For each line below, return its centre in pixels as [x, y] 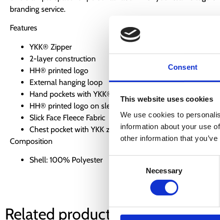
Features [24, 28]
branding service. [38, 9]
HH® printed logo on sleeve [76, 106]
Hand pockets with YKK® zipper [82, 94]
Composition [31, 141]
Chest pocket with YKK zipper [78, 129]
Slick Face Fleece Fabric [67, 117]
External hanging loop [66, 82]
